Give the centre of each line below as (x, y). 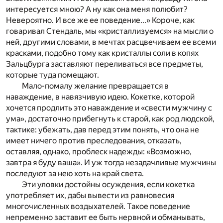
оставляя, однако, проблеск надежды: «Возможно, (99, 151)
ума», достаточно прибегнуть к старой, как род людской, (110, 118)
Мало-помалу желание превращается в (95, 86)
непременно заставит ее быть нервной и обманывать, (106, 217)
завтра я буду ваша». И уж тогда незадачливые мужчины (111, 162)
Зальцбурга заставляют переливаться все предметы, (105, 64)
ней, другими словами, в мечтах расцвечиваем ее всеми (111, 42)
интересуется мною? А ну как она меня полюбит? (97, 9)
